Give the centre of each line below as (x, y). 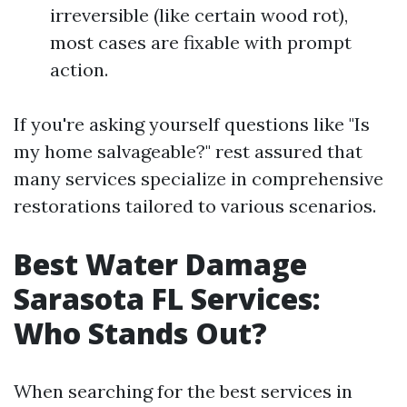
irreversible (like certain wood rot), (199, 15)
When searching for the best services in (183, 391)
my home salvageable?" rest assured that (188, 151)
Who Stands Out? (140, 333)
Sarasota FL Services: (167, 298)
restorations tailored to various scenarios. (195, 205)
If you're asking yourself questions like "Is (192, 124)
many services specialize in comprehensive (199, 178)
